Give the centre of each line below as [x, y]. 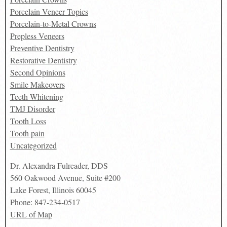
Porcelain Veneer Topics [49, 12]
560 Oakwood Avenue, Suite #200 [65, 178]
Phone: [22, 202]
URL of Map [31, 214]
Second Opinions [37, 72]
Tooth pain [27, 133]
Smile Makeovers [37, 85]
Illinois [63, 190]
